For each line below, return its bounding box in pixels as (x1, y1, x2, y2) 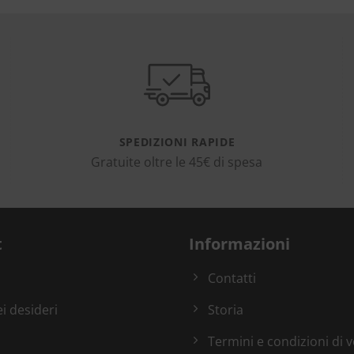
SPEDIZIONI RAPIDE (119, 134, 235, 149)
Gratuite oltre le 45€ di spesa (91, 153, 263, 171)
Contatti (208, 269, 256, 288)
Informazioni (189, 233, 290, 255)
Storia (208, 301, 243, 319)
